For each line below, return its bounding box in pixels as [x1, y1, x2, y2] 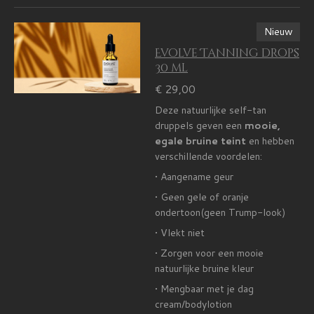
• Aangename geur [155, 169, 233, 184]
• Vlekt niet [155, 225, 205, 240]
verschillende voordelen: [155, 149, 262, 163]
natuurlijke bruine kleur [155, 261, 254, 275]
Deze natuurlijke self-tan [155, 102, 266, 117]
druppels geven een [155, 118, 245, 132]
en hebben [246, 133, 294, 148]
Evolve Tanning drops [155, 45, 299, 61]
